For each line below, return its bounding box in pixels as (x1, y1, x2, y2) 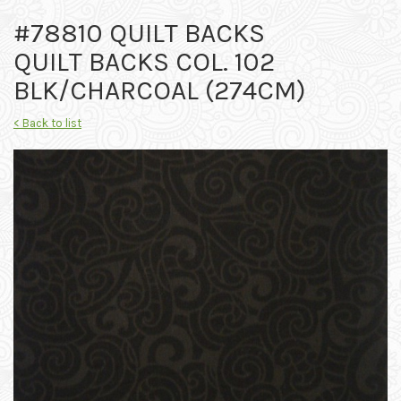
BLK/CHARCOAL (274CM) (13, 74, 306, 107)
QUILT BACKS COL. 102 (13, 46, 275, 79)
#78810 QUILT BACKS (13, 17, 265, 50)
